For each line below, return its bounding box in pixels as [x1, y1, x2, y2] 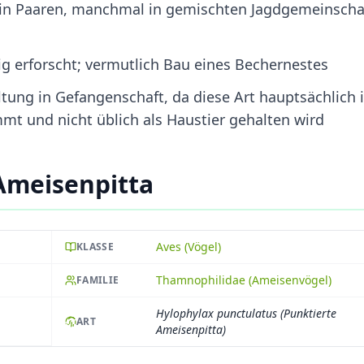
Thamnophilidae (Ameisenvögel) [156, 271, 331, 288]
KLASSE [76, 239, 114, 253]
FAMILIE [76, 272, 119, 287]
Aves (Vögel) [156, 238, 221, 254]
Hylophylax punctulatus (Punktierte [156, 305, 336, 321]
